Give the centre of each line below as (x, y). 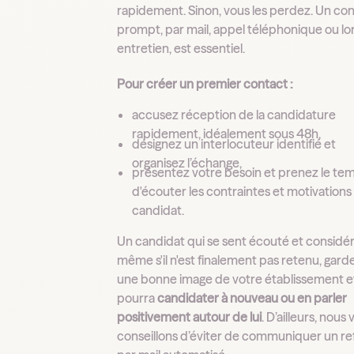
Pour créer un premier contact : (205, 83)
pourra (137, 298)
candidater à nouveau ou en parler (252, 298)
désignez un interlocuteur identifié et (234, 143)
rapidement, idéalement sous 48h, (227, 134)
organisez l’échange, (187, 162)
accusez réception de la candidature (234, 115)
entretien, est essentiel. (181, 49)
